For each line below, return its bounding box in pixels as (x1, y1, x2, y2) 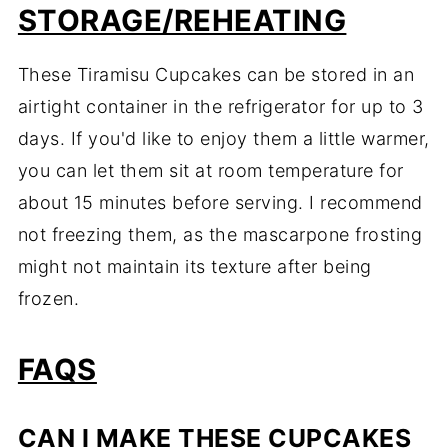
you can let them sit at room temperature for (17, 160, 404, 182)
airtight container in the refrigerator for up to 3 (17, 96, 424, 118)
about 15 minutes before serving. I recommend (17, 192, 423, 214)
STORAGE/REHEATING (17, 3, 347, 39)
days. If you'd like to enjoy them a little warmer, (17, 128, 430, 150)
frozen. (17, 288, 80, 310)
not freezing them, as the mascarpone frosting (17, 224, 423, 246)
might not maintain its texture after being (17, 256, 372, 278)
